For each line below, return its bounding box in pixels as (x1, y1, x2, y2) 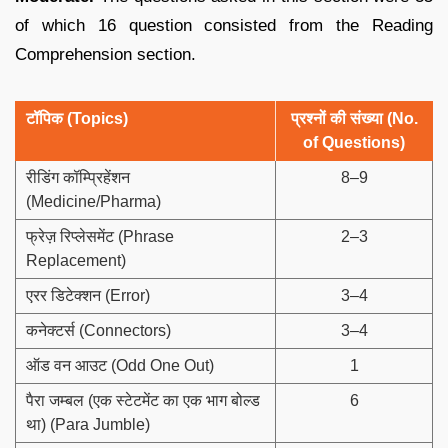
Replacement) (26, 251, 126, 269)
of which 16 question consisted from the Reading (15, 15, 433, 35)
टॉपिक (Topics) (26, 109, 128, 127)
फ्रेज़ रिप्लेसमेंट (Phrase (26, 227, 174, 245)
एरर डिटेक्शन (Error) (26, 286, 150, 304)
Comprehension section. (15, 44, 196, 64)
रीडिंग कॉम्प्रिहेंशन (26, 168, 130, 186)
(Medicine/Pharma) (26, 192, 161, 210)
